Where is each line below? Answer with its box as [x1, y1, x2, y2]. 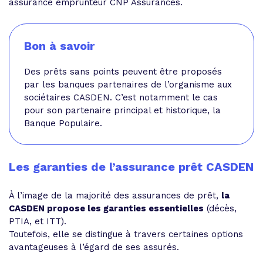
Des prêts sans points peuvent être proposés [24, 66, 222, 77]
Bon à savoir [24, 39, 95, 53]
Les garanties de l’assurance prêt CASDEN [9, 160, 254, 174]
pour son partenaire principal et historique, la [24, 105, 221, 116]
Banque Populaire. [24, 118, 102, 129]
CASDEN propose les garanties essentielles [9, 203, 204, 214]
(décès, [204, 203, 237, 214]
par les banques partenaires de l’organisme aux [24, 79, 232, 90]
